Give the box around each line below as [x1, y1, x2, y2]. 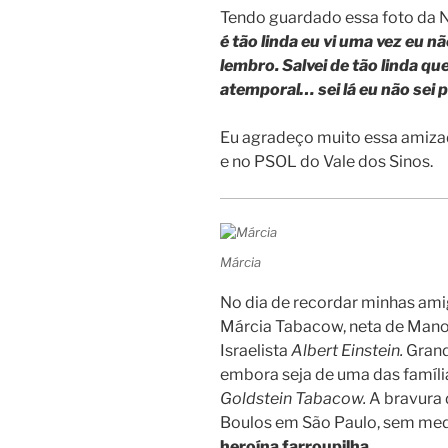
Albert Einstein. [291, 341, 403, 361]
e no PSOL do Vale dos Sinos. [220, 152, 433, 172]
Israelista [220, 341, 291, 361]
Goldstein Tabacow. [220, 389, 369, 409]
